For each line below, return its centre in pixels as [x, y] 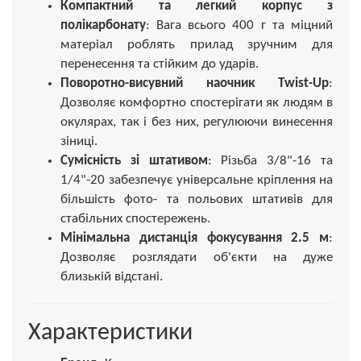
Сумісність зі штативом [134, 160]
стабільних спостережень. [135, 218]
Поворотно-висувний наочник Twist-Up [195, 83]
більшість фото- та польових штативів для [197, 199]
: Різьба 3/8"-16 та [270, 160]
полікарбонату [103, 25]
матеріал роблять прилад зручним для [197, 44]
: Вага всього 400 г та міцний [239, 25]
